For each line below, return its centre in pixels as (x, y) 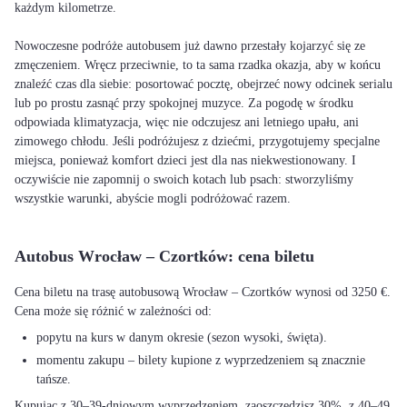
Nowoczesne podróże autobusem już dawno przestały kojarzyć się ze (190, 46)
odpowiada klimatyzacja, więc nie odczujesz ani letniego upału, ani (187, 122)
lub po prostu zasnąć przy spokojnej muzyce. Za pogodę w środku (184, 103)
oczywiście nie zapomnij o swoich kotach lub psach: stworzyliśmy (184, 179)
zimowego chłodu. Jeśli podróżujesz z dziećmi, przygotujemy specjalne (197, 141)
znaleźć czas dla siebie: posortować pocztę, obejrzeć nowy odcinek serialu (203, 84)
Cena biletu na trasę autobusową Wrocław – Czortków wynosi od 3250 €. (203, 292)
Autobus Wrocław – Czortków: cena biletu (164, 256)
